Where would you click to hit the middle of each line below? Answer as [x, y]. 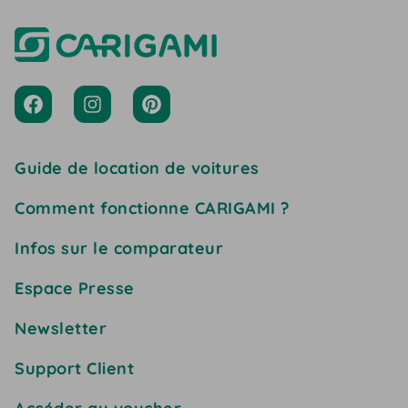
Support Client [74, 368]
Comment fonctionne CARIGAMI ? [152, 208]
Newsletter [61, 328]
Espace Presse [75, 288]
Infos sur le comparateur [119, 248]
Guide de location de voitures [137, 168]
